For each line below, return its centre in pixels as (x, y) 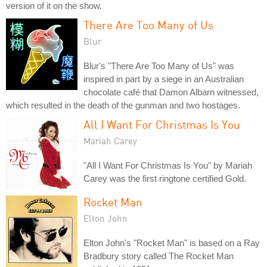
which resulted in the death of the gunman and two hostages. (123, 105)
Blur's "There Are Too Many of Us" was (159, 66)
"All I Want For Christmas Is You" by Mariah (168, 166)
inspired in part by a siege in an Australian (164, 79)
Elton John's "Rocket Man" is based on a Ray (172, 243)
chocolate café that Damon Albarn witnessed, (171, 92)
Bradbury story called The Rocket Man (159, 256)
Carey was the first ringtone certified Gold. (165, 179)
